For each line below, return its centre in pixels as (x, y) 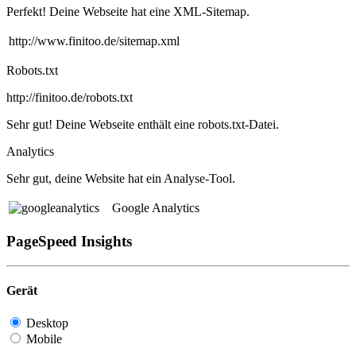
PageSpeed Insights (69, 242)
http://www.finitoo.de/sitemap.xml (94, 41)
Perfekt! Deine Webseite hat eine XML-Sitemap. (128, 12)
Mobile (44, 339)
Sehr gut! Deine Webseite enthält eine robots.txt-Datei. (143, 125)
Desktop (47, 323)
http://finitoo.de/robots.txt (70, 98)
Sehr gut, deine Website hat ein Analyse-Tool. (121, 179)
